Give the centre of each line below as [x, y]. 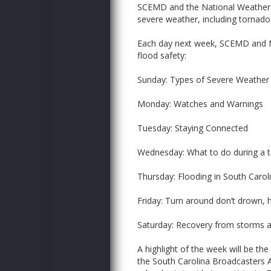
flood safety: [162, 55]
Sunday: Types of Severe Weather [203, 79]
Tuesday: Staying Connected [193, 128]
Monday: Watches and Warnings [200, 103]
